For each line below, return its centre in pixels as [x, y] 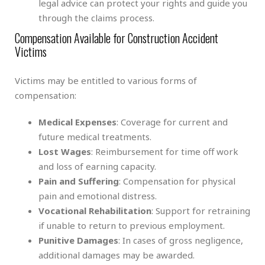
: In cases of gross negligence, [181, 240]
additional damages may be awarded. [117, 255]
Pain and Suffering [79, 181]
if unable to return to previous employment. [132, 225]
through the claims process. [96, 17]
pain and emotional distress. [98, 195]
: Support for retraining [201, 210]
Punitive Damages [78, 240]
